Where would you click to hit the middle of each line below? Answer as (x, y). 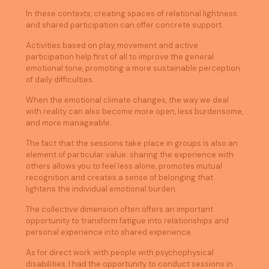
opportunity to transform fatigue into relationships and (127, 221)
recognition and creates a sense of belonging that (119, 177)
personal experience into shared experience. (109, 232)
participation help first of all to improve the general (120, 57)
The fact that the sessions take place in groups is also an (132, 143)
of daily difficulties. (60, 80)
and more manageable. (69, 123)
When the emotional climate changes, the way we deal (127, 100)
